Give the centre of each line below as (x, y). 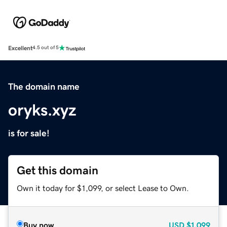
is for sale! (29, 133)
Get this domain (58, 170)
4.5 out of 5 (46, 48)
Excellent (20, 48)
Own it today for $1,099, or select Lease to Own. (103, 188)
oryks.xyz (42, 110)
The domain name (44, 86)
